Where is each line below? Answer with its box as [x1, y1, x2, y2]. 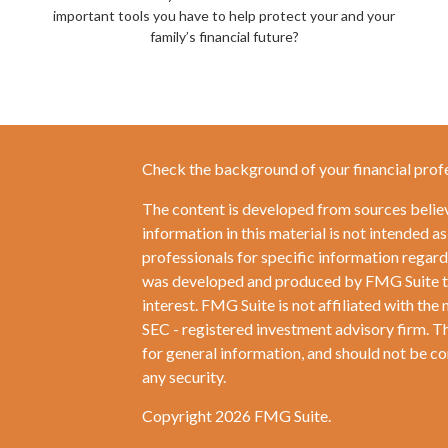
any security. [141, 367, 226, 387]
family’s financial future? [149, 28, 299, 46]
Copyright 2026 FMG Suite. [141, 406, 331, 426]
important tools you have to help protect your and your [53, 7, 395, 25]
